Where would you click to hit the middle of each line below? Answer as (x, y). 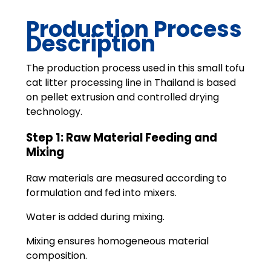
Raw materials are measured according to (126, 178)
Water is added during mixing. (95, 217)
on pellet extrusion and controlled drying (122, 97)
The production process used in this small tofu (135, 68)
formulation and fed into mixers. (101, 192)
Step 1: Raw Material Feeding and (121, 138)
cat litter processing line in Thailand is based (131, 83)
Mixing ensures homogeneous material (117, 241)
